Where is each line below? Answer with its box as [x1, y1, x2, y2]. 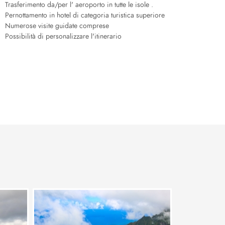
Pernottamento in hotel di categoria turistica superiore [5, 11, 165, 20]
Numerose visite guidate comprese [5, 21, 109, 31]
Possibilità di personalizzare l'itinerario [5, 32, 122, 41]
